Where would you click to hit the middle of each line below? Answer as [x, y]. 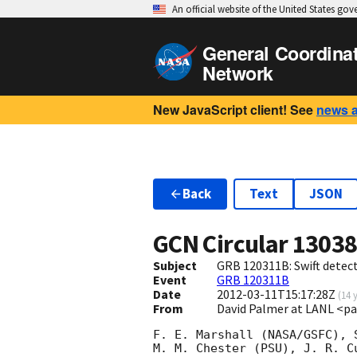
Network [238, 73]
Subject [175, 266]
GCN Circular [223, 244]
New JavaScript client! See [233, 110]
